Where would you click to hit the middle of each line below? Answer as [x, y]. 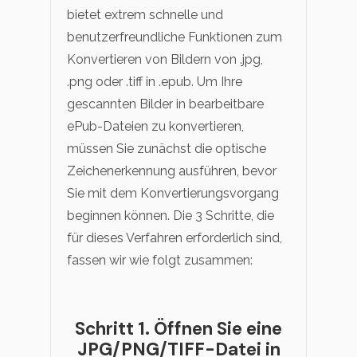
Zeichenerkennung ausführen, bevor [172, 171]
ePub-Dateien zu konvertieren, [155, 126]
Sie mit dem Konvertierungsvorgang [173, 193]
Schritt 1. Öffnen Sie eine [178, 328]
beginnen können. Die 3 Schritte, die [171, 215]
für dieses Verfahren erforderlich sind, [175, 237]
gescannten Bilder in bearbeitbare [165, 104]
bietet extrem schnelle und [145, 14]
